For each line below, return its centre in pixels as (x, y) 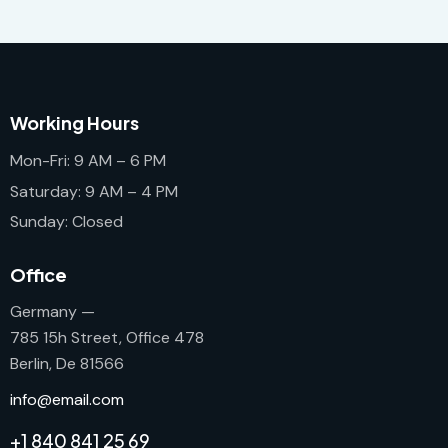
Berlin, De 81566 (67, 364)
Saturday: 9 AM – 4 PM (94, 191)
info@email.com (67, 399)
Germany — (52, 312)
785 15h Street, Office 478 (107, 338)
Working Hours (74, 123)
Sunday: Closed (66, 222)
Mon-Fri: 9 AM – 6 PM (88, 160)
